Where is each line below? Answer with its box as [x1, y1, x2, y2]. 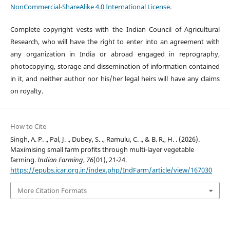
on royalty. [10, 86, 43, 96]
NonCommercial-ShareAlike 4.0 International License [10, 2, 170, 12]
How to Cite [10, 121, 46, 131]
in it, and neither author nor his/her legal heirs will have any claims [10, 74, 220, 84]
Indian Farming [37, 155, 83, 164]
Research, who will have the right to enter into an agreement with [10, 37, 220, 47]
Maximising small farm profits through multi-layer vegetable [10, 144, 194, 154]
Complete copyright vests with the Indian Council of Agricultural [10, 25, 220, 34]
